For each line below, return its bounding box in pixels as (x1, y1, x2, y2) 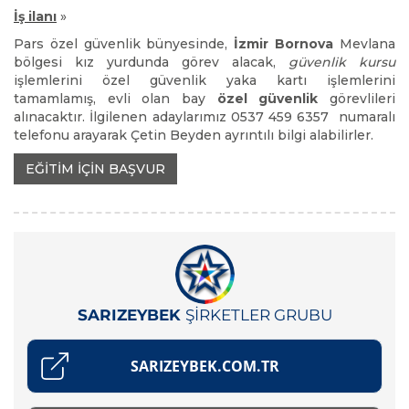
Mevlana (333, 36, 396, 52)
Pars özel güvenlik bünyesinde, (14, 36, 235, 52)
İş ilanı (14, 8, 57, 25)
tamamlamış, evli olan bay (14, 90, 217, 107)
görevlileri (318, 90, 396, 107)
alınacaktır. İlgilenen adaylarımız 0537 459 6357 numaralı (14, 109, 395, 125)
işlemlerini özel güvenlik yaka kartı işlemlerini (14, 72, 395, 89)
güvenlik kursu (288, 54, 395, 70)
